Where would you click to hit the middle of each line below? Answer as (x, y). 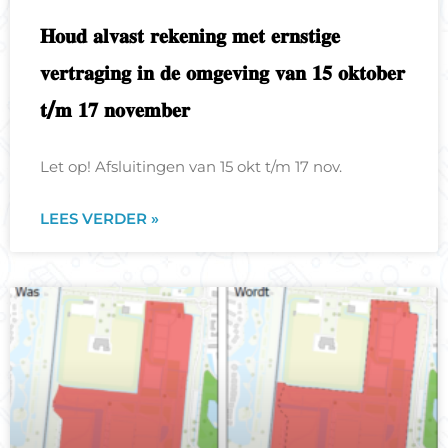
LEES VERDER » (100, 218)
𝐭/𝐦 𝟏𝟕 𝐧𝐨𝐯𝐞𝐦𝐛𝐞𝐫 (115, 110)
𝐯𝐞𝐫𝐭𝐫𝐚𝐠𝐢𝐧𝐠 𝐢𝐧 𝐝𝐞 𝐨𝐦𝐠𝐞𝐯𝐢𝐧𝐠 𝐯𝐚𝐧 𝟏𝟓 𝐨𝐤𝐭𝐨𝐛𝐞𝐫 (223, 73)
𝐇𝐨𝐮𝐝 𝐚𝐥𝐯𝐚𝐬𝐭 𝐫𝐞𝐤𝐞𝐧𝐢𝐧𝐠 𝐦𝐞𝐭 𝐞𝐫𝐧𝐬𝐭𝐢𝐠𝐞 (190, 36)
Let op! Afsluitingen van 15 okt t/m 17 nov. (191, 166)
